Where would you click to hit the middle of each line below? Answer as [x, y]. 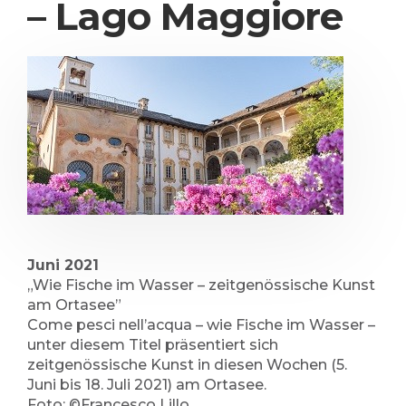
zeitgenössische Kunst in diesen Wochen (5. [187, 365]
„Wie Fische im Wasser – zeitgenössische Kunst [201, 285]
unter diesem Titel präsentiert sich [153, 345]
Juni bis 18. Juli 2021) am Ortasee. [147, 385]
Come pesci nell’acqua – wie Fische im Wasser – [201, 325]
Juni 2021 [63, 265]
